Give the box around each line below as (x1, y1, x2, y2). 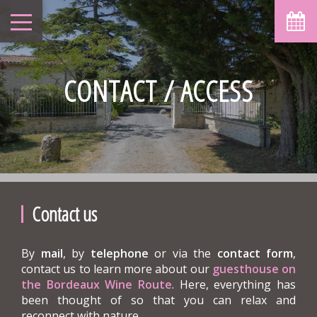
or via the (148, 246, 217, 261)
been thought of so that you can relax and (21, 292, 296, 308)
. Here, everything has (172, 277, 296, 292)
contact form (217, 246, 293, 261)
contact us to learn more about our (21, 261, 212, 277)
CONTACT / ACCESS (64, 71, 253, 110)
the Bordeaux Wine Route (21, 277, 172, 292)
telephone (90, 246, 149, 261)
